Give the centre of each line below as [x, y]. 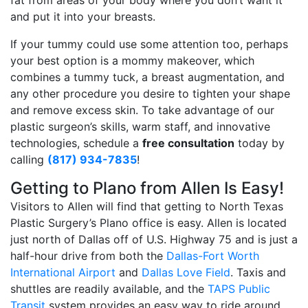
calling [29, 160]
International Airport [63, 273]
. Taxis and [258, 273]
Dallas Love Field [186, 273]
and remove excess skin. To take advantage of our [142, 110]
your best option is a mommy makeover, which [132, 61]
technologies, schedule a [76, 143]
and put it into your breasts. [83, 17]
